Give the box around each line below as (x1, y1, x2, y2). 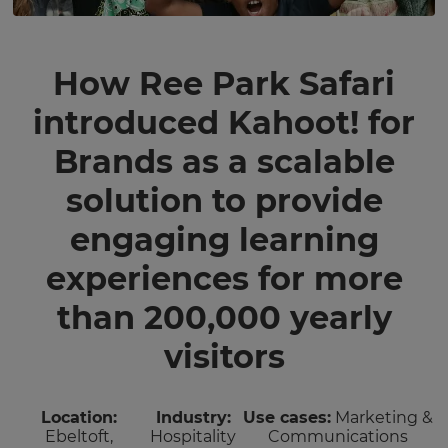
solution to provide (65, 181, 383, 220)
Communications (268, 427, 409, 446)
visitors (163, 337, 285, 376)
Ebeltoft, (45, 427, 114, 446)
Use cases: (243, 408, 332, 427)
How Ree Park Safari (53, 64, 395, 103)
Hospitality (150, 427, 237, 446)
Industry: (155, 408, 231, 427)
